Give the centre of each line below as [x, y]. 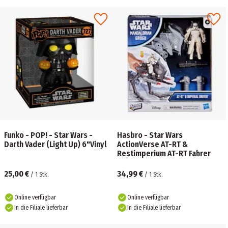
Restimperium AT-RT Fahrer [164, 153]
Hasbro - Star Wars [150, 135]
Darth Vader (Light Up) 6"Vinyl [55, 144]
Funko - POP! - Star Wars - [48, 135]
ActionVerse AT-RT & [152, 144]
